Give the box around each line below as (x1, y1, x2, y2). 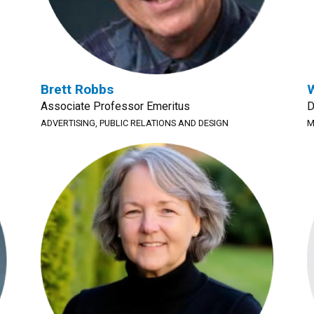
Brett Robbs (41, 81, 114, 97)
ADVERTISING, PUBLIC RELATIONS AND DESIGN (41, 118, 228, 128)
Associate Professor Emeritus (41, 100, 190, 113)
